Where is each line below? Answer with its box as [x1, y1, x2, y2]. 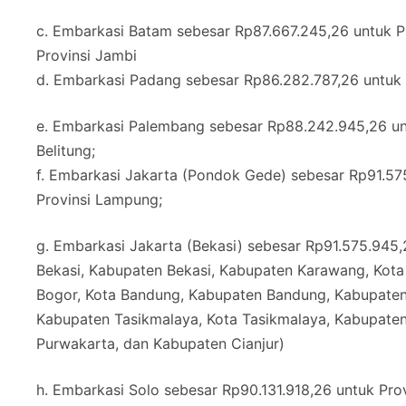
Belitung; [36, 141, 95, 160]
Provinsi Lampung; [36, 190, 162, 209]
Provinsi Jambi [36, 46, 137, 65]
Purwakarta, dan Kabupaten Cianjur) [36, 334, 285, 353]
